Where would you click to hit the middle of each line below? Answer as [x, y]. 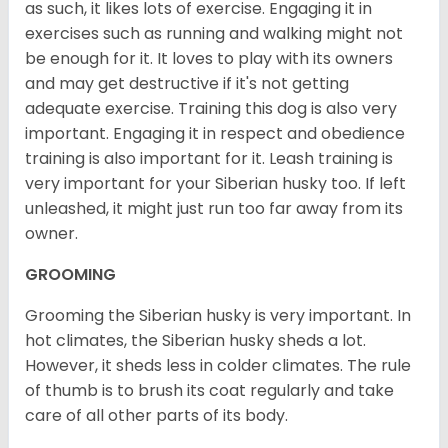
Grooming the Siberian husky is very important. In [218, 316]
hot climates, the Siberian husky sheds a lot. [195, 341]
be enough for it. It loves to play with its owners [209, 59]
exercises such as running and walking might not [214, 34]
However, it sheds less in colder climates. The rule [218, 366]
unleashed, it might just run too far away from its [214, 209]
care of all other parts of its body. [156, 416]
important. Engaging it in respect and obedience [215, 134]
